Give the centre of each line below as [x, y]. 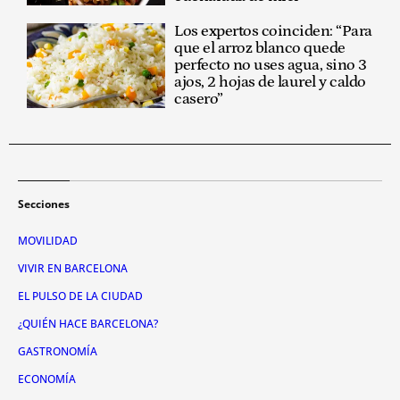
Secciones [44, 204]
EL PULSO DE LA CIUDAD [80, 296]
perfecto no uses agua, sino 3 [271, 66]
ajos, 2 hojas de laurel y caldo [270, 83]
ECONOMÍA [47, 379]
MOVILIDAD [48, 241]
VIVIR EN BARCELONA [73, 269]
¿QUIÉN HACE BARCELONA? [88, 324]
